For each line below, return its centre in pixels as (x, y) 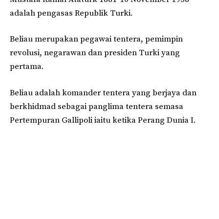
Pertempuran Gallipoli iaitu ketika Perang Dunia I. (103, 120)
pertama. (27, 67)
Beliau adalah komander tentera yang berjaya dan (103, 93)
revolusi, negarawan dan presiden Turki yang (95, 53)
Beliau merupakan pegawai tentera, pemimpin (96, 39)
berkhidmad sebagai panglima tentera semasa (97, 106)
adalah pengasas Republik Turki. (71, 13)
